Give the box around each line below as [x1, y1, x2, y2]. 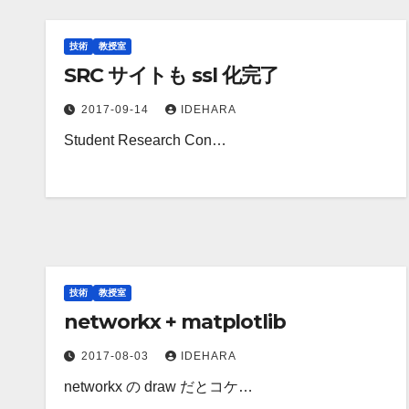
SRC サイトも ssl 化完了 [64, 63, 279, 88]
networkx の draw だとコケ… [64, 379, 253, 394]
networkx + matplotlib [64, 309, 286, 334]
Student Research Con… [64, 132, 226, 148]
